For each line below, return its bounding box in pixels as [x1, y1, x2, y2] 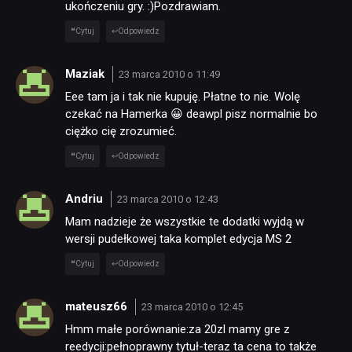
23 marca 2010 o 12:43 [116, 192, 218, 205]
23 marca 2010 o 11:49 [118, 68, 220, 80]
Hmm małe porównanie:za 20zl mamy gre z [65, 322, 290, 337]
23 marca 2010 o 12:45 [141, 300, 243, 313]
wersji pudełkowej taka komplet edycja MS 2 [65, 232, 291, 247]
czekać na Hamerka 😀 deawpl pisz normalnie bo [65, 107, 317, 122]
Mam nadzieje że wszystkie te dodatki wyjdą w [65, 214, 304, 229]
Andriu [65, 191, 106, 206]
